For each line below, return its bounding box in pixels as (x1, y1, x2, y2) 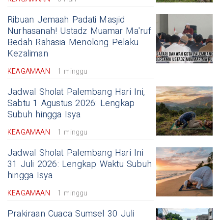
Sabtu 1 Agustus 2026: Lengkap (7, 96, 135, 110)
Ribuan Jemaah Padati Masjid (7, 13, 125, 27)
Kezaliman (7, 47, 48, 60)
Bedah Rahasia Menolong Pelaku (7, 35, 139, 49)
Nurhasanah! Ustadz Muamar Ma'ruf (7, 24, 151, 38)
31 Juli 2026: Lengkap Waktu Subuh (7, 157, 152, 171)
